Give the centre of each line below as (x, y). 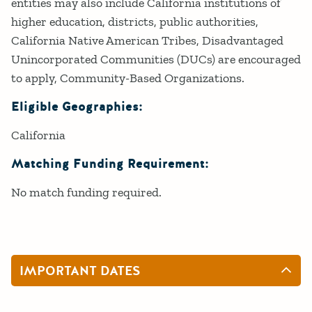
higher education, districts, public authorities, (135, 21)
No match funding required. (86, 192)
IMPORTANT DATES (80, 271)
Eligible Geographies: (77, 107)
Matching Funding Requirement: (110, 164)
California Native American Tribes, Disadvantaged (147, 40)
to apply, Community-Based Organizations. (128, 78)
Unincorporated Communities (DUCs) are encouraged (156, 59)
